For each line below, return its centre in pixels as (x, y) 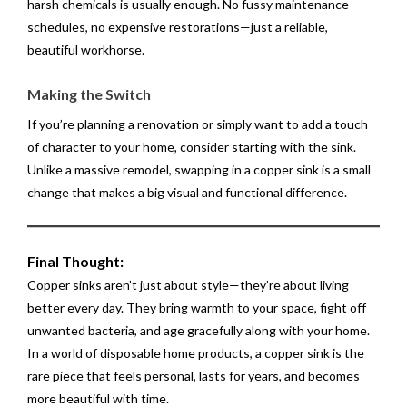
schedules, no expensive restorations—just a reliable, (178, 27)
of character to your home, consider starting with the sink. (192, 147)
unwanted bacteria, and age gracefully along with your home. (199, 330)
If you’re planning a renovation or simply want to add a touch (198, 124)
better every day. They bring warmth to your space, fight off (197, 308)
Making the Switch (89, 94)
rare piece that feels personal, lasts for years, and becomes (194, 376)
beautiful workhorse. (86, 50)
